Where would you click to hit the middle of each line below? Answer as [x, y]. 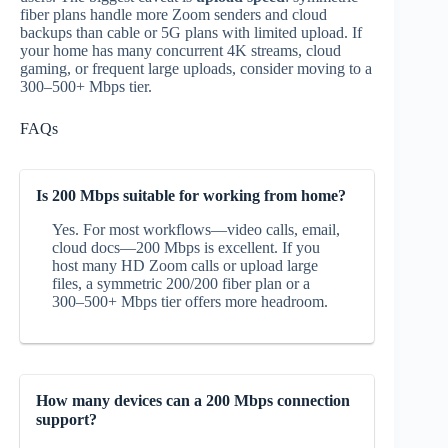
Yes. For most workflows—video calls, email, [196, 229]
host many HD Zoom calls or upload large [185, 265]
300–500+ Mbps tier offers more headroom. [190, 301]
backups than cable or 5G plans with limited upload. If [191, 32]
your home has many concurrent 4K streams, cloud [180, 50]
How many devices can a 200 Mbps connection [193, 400]
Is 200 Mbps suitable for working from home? [191, 195]
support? [66, 419]
